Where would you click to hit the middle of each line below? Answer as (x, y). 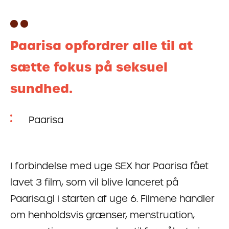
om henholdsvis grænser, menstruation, (102, 215)
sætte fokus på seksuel (89, 67)
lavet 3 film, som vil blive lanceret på (94, 182)
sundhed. (41, 88)
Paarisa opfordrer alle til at (101, 45)
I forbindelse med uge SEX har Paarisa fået (109, 166)
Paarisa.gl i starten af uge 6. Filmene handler (112, 198)
